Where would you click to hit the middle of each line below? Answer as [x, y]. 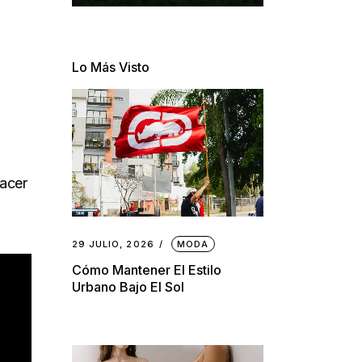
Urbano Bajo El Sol [128, 287]
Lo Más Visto [110, 67]
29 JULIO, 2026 [113, 244]
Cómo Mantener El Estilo [146, 270]
